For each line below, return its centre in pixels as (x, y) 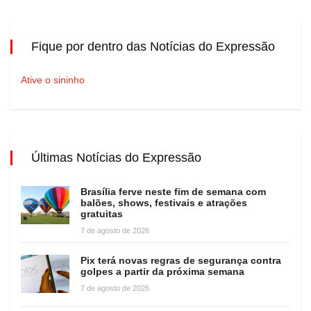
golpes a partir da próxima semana (162, 271)
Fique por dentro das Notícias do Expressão (153, 46)
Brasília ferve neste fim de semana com (173, 191)
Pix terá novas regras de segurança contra (181, 260)
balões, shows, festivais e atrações (164, 202)
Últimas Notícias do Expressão (116, 157)
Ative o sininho (53, 79)
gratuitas (102, 213)
